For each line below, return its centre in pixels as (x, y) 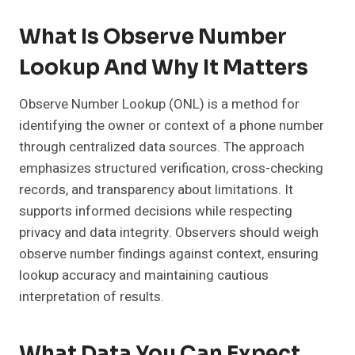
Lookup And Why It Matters (164, 68)
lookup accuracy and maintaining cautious (144, 276)
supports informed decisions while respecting (156, 212)
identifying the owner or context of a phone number (172, 126)
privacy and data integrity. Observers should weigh (169, 233)
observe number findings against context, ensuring (169, 254)
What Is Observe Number (153, 37)
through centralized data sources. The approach (162, 147)
